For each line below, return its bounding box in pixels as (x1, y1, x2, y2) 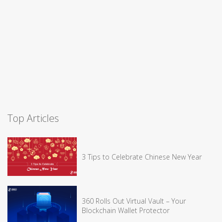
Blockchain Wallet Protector (82, 205, 169, 215)
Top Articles (7, 111, 59, 125)
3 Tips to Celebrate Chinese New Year (82, 152, 202, 162)
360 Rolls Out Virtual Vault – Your (82, 196, 186, 206)
